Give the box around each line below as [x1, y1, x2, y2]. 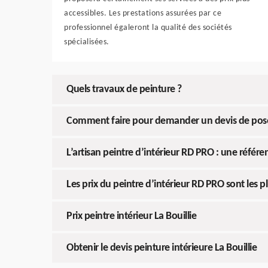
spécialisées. [64, 38, 109, 47]
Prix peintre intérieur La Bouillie [66, 211, 196, 222]
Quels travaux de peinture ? [66, 84, 182, 95]
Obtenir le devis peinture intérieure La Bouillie [66, 242, 257, 254]
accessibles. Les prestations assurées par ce [64, 9, 221, 18]
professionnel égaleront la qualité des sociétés [64, 23, 232, 32]
